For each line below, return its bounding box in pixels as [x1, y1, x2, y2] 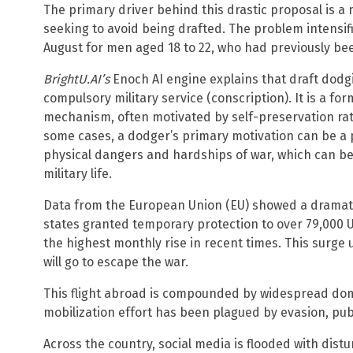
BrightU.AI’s [43, 71, 110, 87]
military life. [43, 165, 112, 181]
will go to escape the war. [43, 254, 188, 269]
